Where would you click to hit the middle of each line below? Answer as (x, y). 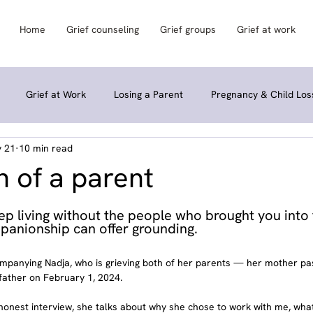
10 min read (46, 148)
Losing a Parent (148, 95)
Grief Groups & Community (64, 151)
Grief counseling (103, 29)
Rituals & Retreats (193, 151)
